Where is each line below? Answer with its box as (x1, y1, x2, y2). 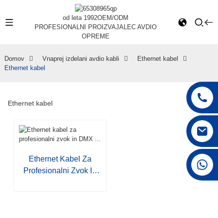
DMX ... (47, 178, 73, 187)
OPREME (82, 33, 110, 40)
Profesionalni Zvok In (23, 166, 97, 175)
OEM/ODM (97, 14, 129, 22)
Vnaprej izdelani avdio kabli (42, 55, 119, 63)
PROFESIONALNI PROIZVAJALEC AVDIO (35, 23, 157, 31)
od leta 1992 (63, 14, 98, 22)
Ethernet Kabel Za (28, 155, 91, 163)
